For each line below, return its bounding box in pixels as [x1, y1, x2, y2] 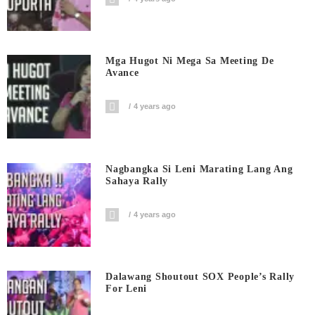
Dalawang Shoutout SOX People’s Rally [105, 271, 295, 283]
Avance [105, 67, 139, 79]
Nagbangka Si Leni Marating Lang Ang [105, 163, 293, 174]
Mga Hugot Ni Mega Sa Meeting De [105, 56, 274, 67]
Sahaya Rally [105, 175, 169, 186]
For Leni [105, 283, 148, 295]
